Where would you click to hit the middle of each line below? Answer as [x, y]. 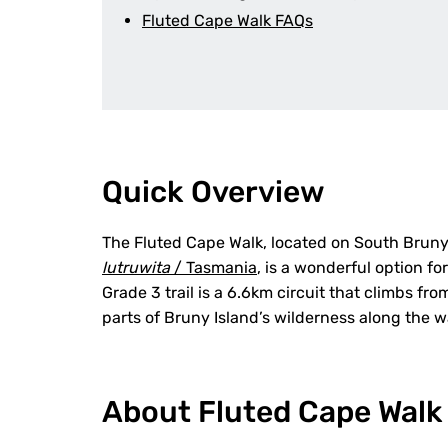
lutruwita [136, 267]
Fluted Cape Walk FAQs [227, 20]
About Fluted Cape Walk [272, 412]
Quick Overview [213, 192]
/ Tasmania [213, 267]
